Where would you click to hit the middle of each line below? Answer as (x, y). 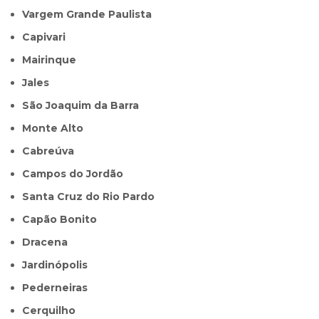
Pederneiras (59, 288)
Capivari (48, 37)
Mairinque (54, 60)
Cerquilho (53, 311)
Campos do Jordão (77, 174)
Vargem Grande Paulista (90, 15)
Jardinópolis (58, 265)
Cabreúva (52, 151)
